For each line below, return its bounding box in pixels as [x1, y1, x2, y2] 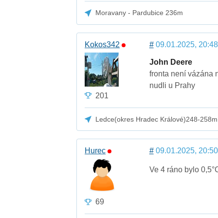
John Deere [149, 57, 192, 66]
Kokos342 [85, 40, 120, 49]
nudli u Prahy [149, 81, 195, 90]
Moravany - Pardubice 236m [95, 9, 183, 17]
